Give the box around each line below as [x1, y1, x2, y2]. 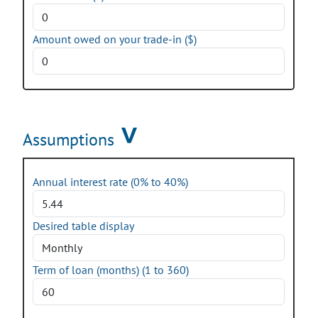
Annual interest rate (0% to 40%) [33, 175, 188, 189]
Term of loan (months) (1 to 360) [33, 263, 189, 277]
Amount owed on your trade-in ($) [33, 32, 197, 46]
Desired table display [33, 219, 134, 233]
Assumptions [23, 128, 114, 150]
